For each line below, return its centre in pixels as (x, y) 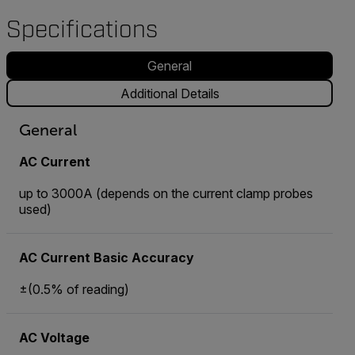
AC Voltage (54, 338)
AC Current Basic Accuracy (107, 258)
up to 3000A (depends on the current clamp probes (166, 194)
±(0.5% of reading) (74, 290)
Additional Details (170, 93)
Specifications (82, 30)
